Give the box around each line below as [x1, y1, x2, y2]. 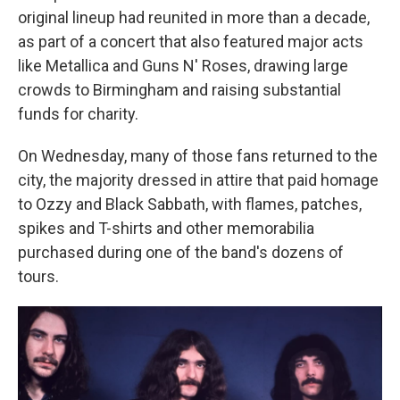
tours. [18, 267, 59, 286]
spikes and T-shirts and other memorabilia [18, 219, 314, 237]
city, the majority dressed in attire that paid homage [18, 171, 379, 189]
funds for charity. [18, 104, 138, 123]
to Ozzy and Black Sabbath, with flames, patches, [18, 195, 362, 213]
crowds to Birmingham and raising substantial [18, 80, 341, 99]
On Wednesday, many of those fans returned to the [18, 146, 378, 165]
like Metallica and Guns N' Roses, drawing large [18, 56, 348, 75]
